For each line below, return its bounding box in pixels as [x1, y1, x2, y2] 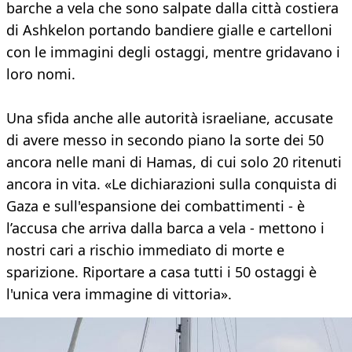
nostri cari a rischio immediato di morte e [6, 240, 284, 260]
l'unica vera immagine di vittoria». [6, 284, 232, 304]
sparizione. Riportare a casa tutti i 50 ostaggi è [6, 262, 317, 282]
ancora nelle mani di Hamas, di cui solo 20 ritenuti [6, 152, 342, 172]
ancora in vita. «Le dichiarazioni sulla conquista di [6, 174, 337, 194]
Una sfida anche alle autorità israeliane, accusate [6, 108, 333, 128]
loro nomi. [6, 64, 75, 84]
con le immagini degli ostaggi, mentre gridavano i [6, 42, 340, 62]
